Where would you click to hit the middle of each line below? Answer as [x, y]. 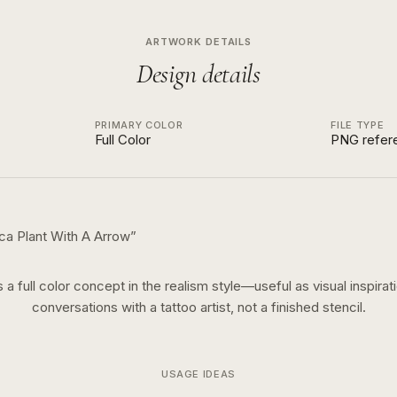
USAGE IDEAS [198, 374]
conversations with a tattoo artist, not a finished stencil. [198, 307]
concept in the [116, 286]
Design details [198, 74]
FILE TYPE [358, 125]
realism [187, 286]
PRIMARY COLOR [139, 125]
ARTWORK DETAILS [198, 42]
